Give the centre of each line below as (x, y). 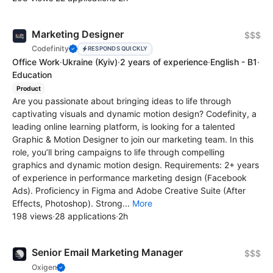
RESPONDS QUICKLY (118, 49)
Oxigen (44, 267)
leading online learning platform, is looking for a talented (124, 127)
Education (32, 74)
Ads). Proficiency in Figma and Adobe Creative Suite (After (129, 191)
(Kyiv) (106, 62)
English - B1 (234, 62)
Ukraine (79, 62)
